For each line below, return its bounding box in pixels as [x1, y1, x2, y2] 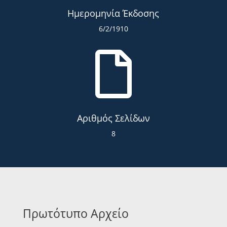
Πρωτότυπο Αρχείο [22, 205, 129, 221]
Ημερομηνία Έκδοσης [67, 7, 160, 20]
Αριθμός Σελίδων [77, 112, 150, 125]
